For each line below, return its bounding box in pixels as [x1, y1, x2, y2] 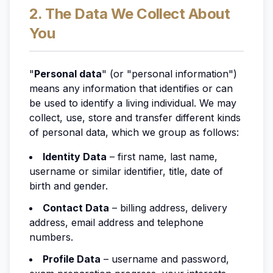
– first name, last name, [107, 151, 218, 163]
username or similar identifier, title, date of [29, 165, 223, 177]
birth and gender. [29, 180, 108, 192]
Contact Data [43, 202, 109, 214]
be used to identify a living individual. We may [29, 97, 236, 109]
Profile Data [43, 253, 101, 265]
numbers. [29, 231, 73, 243]
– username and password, [101, 253, 229, 265]
